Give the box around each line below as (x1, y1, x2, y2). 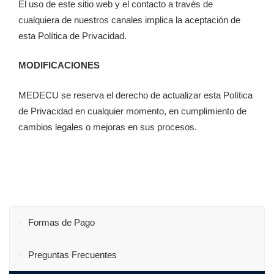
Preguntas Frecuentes (28, 249, 117, 260)
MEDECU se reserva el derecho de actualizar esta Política (18, 89, 253, 100)
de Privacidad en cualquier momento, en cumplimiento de (18, 105, 246, 116)
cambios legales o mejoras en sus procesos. (18, 121, 197, 132)
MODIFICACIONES (18, 60, 100, 71)
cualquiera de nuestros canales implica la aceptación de (18, 14, 240, 25)
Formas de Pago (28, 217, 95, 228)
